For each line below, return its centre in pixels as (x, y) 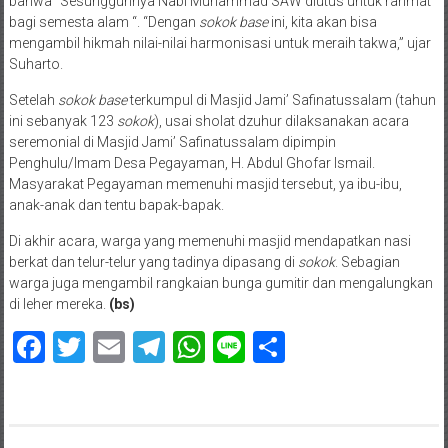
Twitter (133, 346)
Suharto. (35, 63)
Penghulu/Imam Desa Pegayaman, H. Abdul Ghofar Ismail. (191, 162)
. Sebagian (367, 261)
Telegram (230, 346)
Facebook (111, 346)
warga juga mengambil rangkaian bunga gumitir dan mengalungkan (220, 282)
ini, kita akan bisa (322, 21)
